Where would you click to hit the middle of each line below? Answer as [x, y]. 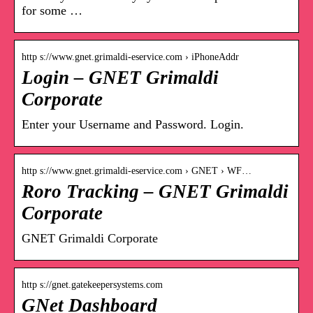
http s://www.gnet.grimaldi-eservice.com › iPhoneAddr [130, 57]
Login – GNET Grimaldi [120, 77]
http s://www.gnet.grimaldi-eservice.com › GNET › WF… [137, 170]
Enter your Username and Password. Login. [133, 124]
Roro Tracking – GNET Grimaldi [155, 191]
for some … [52, 10]
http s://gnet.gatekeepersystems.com [92, 284]
